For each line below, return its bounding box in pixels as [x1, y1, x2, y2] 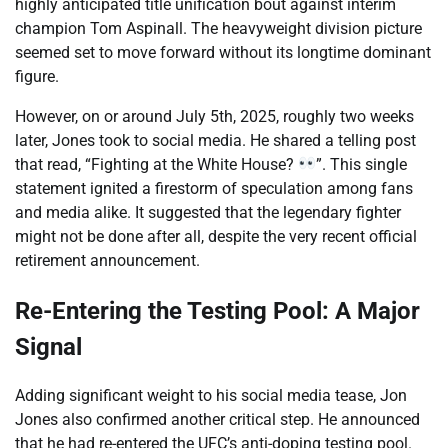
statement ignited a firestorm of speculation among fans [15, 178, 413, 198]
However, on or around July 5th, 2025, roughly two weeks [15, 106, 414, 126]
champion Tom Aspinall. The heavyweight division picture [15, 18, 422, 38]
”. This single [316, 154, 408, 174]
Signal [15, 332, 82, 361]
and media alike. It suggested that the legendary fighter [15, 202, 401, 222]
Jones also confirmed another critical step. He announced [15, 410, 420, 430]
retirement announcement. [15, 250, 200, 270]
